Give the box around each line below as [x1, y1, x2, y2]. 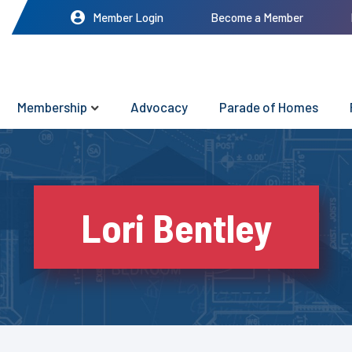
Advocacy [130, 99, 188, 115]
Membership [17, 99, 87, 115]
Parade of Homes [219, 99, 318, 115]
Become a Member [211, 10, 303, 24]
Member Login [93, 10, 163, 24]
